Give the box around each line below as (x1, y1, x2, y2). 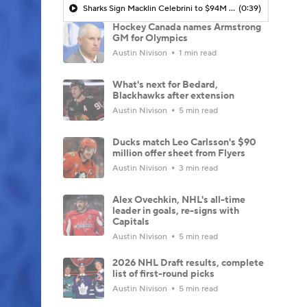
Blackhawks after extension (112, 89, 234, 102)
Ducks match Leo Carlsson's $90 (112, 136, 256, 149)
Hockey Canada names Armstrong (112, 21, 261, 34)
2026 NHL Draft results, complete (112, 256, 264, 269)
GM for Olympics (112, 32, 188, 45)
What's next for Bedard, (112, 78, 218, 91)
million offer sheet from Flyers (112, 147, 245, 160)
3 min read (177, 162, 218, 173)
